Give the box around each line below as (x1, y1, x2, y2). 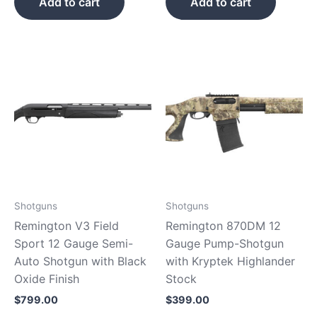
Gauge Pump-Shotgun (166, 236, 284, 250)
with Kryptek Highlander (166, 253, 295, 268)
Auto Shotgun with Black (14, 253, 146, 268)
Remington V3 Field (14, 218, 119, 233)
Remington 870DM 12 (166, 218, 281, 233)
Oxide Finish (14, 271, 79, 286)
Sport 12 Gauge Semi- (14, 236, 133, 250)
